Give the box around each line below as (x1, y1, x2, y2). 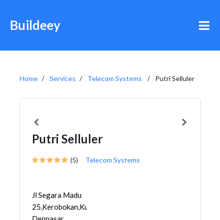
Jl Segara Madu (32, 191, 82, 199)
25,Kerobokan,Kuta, (32, 202, 97, 211)
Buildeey (10, 17, 60, 33)
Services (50, 74, 76, 82)
